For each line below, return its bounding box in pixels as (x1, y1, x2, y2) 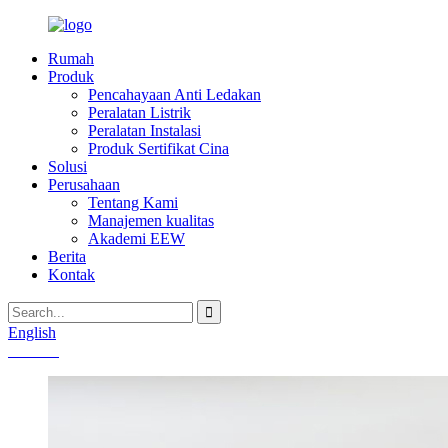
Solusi (48, 158, 87, 175)
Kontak (48, 266, 95, 283)
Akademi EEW (88, 230, 185, 247)
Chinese (8, 342, 59, 359)
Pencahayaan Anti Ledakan (88, 86, 261, 103)
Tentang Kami (88, 194, 178, 211)
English (8, 324, 56, 341)
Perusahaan (48, 176, 120, 193)
